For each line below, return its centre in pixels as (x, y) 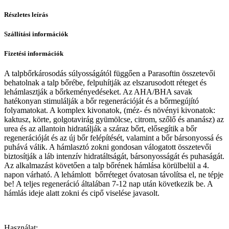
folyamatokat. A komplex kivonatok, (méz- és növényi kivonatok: (110, 110)
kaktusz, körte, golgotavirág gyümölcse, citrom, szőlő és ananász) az (114, 120)
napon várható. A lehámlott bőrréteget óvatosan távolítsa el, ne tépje (114, 175)
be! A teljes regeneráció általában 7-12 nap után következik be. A (108, 184)
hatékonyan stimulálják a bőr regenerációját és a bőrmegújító (101, 101)
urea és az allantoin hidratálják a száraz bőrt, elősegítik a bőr (100, 129)
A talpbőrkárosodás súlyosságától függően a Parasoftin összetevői (110, 74)
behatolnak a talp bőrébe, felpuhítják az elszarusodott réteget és (105, 83)
